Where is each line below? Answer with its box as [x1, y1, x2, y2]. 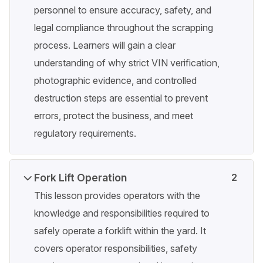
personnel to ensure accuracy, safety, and [34, 4, 211, 16]
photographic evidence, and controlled [34, 75, 197, 87]
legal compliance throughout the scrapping [34, 22, 213, 34]
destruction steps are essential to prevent [34, 92, 208, 104]
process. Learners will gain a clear [34, 39, 176, 52]
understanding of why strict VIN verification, [34, 57, 220, 69]
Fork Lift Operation [34, 171, 127, 184]
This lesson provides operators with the [34, 190, 200, 202]
